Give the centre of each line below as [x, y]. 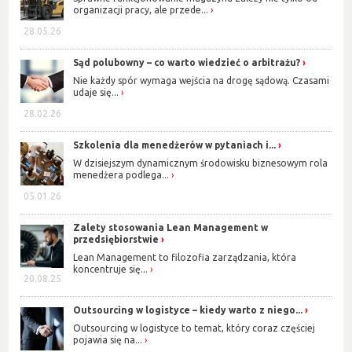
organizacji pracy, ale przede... [141, 9]
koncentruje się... [111, 269]
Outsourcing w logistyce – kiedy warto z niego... [188, 310]
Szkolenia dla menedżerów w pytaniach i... [175, 145]
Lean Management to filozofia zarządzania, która [185, 257]
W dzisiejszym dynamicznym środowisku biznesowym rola [201, 163]
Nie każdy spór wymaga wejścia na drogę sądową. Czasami [202, 80]
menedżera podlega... [121, 174]
